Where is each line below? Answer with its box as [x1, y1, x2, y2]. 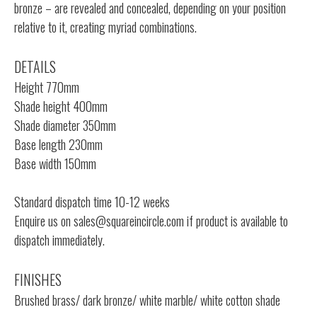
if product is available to [184, 211, 288, 230]
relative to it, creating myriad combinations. [14, 17, 197, 36]
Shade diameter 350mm [14, 115, 116, 134]
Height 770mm [14, 77, 79, 96]
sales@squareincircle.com [74, 211, 184, 230]
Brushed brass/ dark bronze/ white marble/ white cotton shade [14, 290, 280, 309]
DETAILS [14, 55, 56, 77]
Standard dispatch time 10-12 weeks [14, 192, 170, 211]
